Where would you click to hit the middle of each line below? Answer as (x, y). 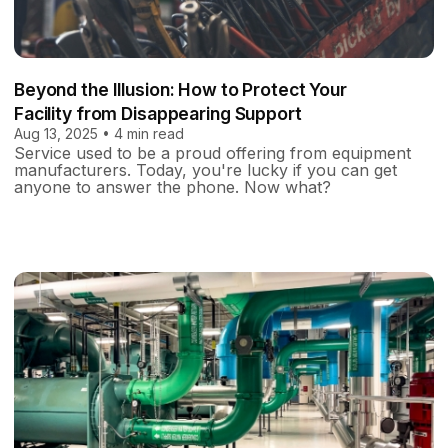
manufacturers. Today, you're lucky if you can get (205, 170)
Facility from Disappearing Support (158, 114)
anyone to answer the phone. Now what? (172, 187)
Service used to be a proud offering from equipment (212, 153)
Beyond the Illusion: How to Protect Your (180, 90)
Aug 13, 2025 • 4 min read (99, 134)
